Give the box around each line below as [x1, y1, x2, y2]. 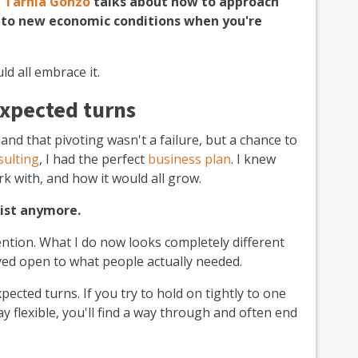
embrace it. [34, 62, 100, 81]
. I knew [231, 149, 276, 168]
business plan [148, 149, 231, 168]
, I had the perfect [39, 149, 148, 168]
